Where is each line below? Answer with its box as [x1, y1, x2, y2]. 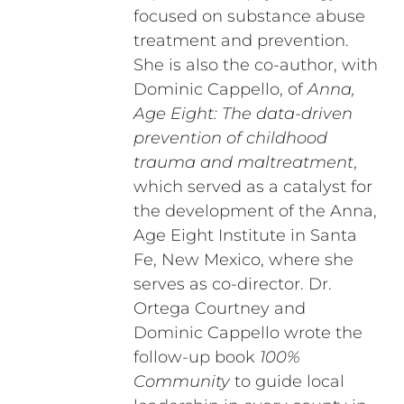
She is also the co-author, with [133, 55, 378, 76]
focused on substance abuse [133, 6, 365, 27]
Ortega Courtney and [133, 298, 306, 319]
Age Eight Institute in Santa [133, 225, 357, 246]
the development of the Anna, [133, 201, 377, 222]
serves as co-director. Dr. [133, 274, 332, 295]
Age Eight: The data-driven [133, 104, 353, 124]
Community [133, 372, 230, 392]
